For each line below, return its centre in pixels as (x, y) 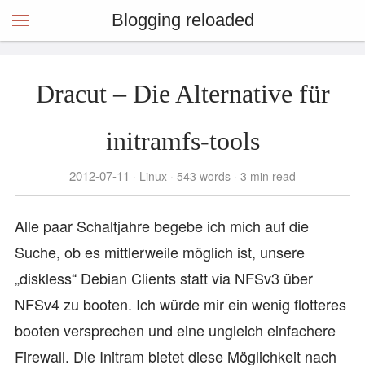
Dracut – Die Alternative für (182, 94)
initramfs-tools (182, 141)
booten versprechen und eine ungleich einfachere (175, 330)
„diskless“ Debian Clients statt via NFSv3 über (164, 278)
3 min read (266, 176)
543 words (204, 176)
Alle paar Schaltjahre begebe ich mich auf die (162, 226)
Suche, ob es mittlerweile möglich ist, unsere (160, 252)
